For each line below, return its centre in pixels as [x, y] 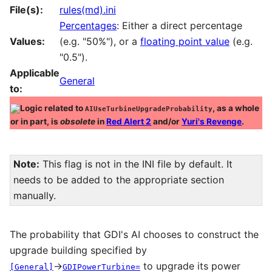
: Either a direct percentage [179, 25]
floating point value [185, 41]
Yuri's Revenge [212, 121]
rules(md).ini [88, 9]
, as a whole [236, 108]
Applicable [35, 73]
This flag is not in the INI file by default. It [136, 164]
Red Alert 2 [129, 121]
